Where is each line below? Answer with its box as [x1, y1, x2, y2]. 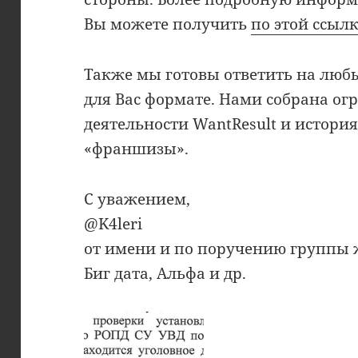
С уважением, [84, 189, 191, 210]
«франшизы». [84, 138, 189, 160]
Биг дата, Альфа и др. [84, 263, 247, 284]
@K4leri [84, 213, 143, 235]
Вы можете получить [84, 14, 252, 35]
